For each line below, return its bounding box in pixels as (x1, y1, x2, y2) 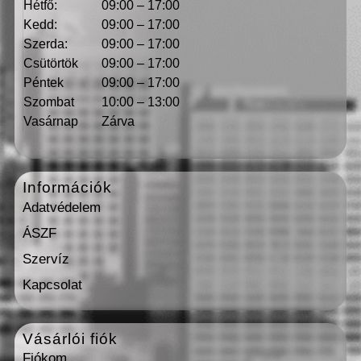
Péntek (23, 76, 64, 90)
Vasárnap (23, 114, 78, 129)
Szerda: (23, 37, 68, 52)
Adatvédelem (23, 200, 101, 216)
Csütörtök (23, 56, 78, 71)
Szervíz (23, 251, 69, 268)
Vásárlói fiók (23, 330, 118, 348)
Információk (23, 179, 112, 197)
